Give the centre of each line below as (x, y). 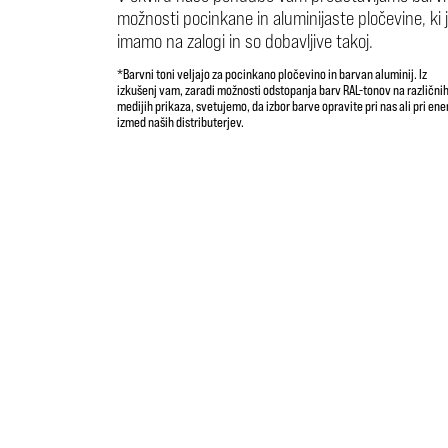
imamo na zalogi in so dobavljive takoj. (245, 40)
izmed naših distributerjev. (180, 122)
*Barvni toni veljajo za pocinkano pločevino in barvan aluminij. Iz (272, 74)
